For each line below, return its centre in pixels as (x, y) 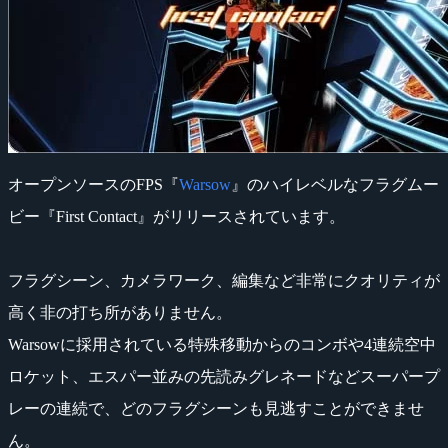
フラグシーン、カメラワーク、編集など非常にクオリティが (224, 280)
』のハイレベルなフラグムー (335, 184)
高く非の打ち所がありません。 (120, 312)
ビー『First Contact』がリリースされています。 (176, 216)
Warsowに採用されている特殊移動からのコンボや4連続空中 (222, 344)
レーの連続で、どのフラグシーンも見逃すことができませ (216, 408)
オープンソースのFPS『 (93, 184)
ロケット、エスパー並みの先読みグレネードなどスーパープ (224, 376)
